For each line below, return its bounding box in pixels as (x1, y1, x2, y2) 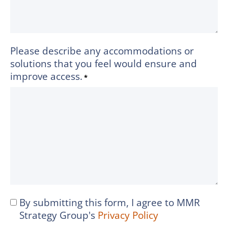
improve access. (10, 70, 82, 83)
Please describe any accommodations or (10, 44, 194, 58)
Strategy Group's (19, 209, 98, 222)
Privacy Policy (98, 209, 158, 222)
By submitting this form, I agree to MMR (19, 196, 200, 209)
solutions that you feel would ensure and (10, 57, 197, 70)
